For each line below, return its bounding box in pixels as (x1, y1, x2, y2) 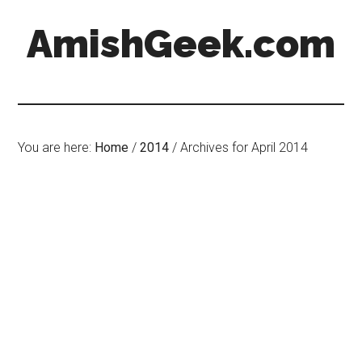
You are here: (18, 140, 95, 155)
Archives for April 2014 (177, 140, 309, 155)
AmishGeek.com (27, 21, 335, 66)
